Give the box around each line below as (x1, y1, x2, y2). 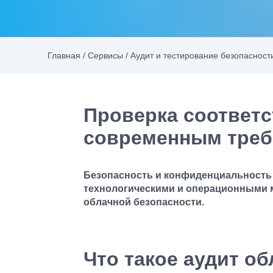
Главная (48, 51, 80, 60)
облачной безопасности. (83, 197, 204, 207)
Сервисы (88, 51, 123, 60)
